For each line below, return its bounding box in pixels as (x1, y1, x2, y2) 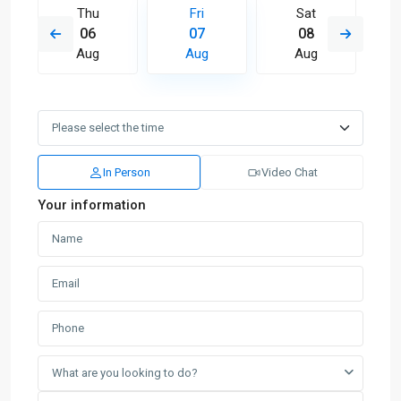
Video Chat (260, 166, 318, 179)
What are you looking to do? (52, 366, 198, 380)
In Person (102, 166, 150, 179)
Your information (38, 197, 146, 213)
